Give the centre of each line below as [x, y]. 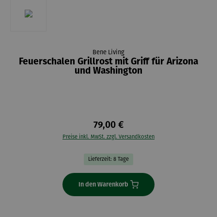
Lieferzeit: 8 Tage [108, 159]
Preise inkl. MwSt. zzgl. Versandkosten [108, 137]
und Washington [108, 71]
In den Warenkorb [103, 184]
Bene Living [108, 52]
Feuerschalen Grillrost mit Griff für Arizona [108, 62]
